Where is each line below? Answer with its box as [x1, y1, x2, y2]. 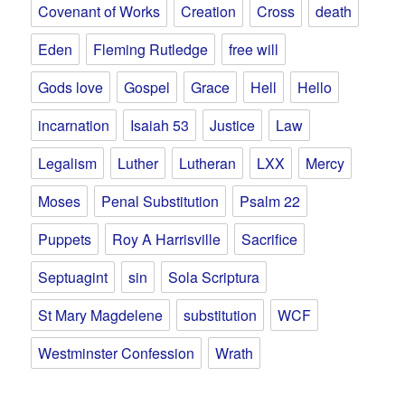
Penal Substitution [101, 190, 220, 212]
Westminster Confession [38, 342, 195, 363]
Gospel [124, 76, 171, 98]
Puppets [38, 228, 92, 250]
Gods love [38, 76, 104, 98]
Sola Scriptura [168, 266, 260, 287]
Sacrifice [241, 228, 298, 250]
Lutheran [179, 152, 237, 174]
